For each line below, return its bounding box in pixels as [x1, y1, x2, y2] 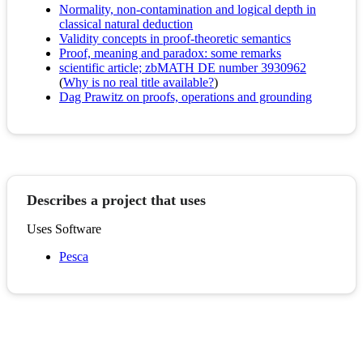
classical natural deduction [59, 17, 193, 32]
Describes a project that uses [27, 192, 206, 209]
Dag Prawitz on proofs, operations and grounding [59, 90, 312, 105]
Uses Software [27, 222, 101, 237]
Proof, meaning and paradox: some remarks [59, 46, 281, 61]
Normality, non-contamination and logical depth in [59, 2, 316, 17]
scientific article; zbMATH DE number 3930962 [59, 61, 306, 75]
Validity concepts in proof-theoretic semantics [59, 32, 291, 46]
